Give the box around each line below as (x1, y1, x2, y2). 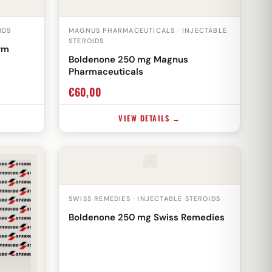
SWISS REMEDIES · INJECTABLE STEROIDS (69, 194, 221, 203)
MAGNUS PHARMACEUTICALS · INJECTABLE (69, 26, 227, 35)
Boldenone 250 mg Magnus (69, 53, 188, 66)
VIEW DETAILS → (118, 112, 180, 124)
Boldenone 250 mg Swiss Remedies (69, 211, 225, 223)
